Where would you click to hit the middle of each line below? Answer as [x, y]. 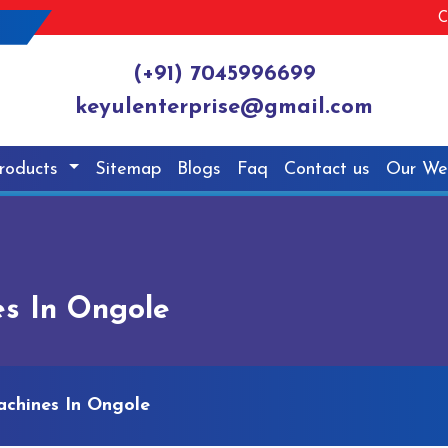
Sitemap [128, 169]
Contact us [327, 169]
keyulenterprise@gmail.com [224, 108]
